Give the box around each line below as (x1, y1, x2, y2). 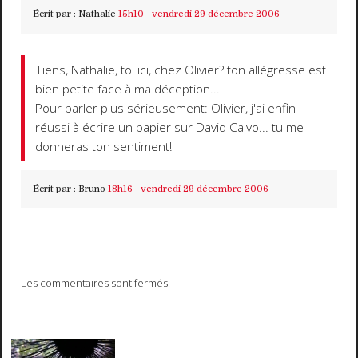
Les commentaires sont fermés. (21, 276, 171, 291)
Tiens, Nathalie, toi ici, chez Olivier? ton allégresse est (35, 61, 327, 78)
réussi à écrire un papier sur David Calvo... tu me (35, 118, 304, 136)
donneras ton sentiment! (35, 137, 173, 155)
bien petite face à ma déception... (35, 80, 221, 97)
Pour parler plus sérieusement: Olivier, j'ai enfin (35, 99, 296, 117)
